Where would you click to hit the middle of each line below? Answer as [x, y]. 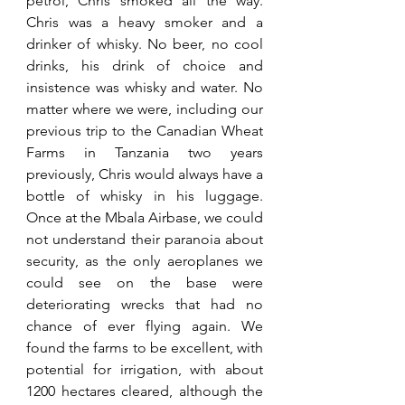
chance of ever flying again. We [145, 326]
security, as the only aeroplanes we [145, 261]
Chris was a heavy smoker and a [145, 23]
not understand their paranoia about [145, 240]
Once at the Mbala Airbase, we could [145, 218]
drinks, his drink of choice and [145, 66]
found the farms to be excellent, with [145, 348]
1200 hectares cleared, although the [145, 391]
